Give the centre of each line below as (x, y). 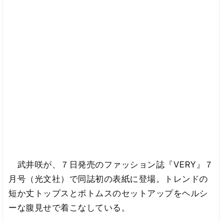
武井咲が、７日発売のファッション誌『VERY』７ (111, 165)
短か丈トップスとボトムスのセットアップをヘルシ (108, 194)
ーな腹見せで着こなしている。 (69, 208)
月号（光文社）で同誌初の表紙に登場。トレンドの (108, 179)
